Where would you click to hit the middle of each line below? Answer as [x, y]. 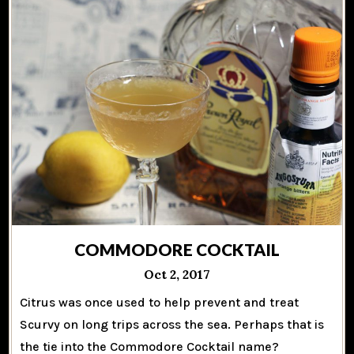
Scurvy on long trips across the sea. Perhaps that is [172, 324]
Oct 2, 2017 [177, 274]
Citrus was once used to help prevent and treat [160, 302]
